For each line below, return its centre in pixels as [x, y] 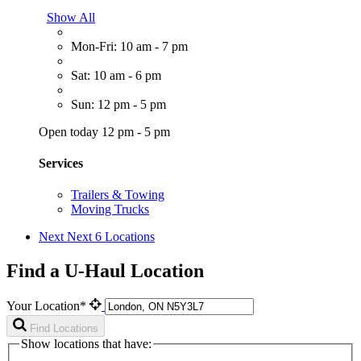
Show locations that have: [86, 343]
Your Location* [48, 305]
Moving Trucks [110, 210]
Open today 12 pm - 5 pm [104, 131]
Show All [71, 17]
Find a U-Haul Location [105, 270]
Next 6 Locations [111, 237]
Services [61, 163]
